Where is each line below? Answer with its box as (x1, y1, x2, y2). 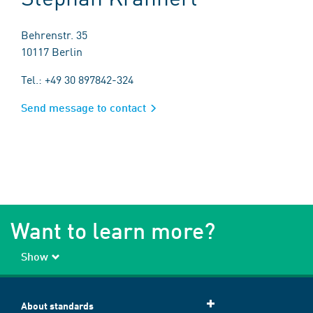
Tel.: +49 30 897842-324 (21, 71, 133, 87)
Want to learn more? (10, 217, 215, 245)
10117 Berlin (21, 43, 82, 59)
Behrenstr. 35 (21, 27, 87, 43)
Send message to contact (21, 101, 146, 115)
